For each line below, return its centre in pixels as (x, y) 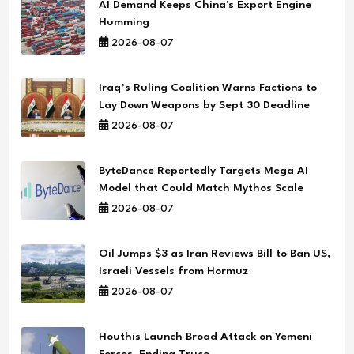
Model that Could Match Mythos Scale (201, 188)
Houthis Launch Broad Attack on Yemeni (205, 336)
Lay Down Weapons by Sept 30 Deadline (204, 105)
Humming (124, 22)
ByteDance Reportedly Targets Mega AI (203, 170)
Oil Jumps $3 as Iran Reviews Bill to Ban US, (215, 253)
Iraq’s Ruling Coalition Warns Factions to (208, 87)
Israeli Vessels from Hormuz (173, 271)
